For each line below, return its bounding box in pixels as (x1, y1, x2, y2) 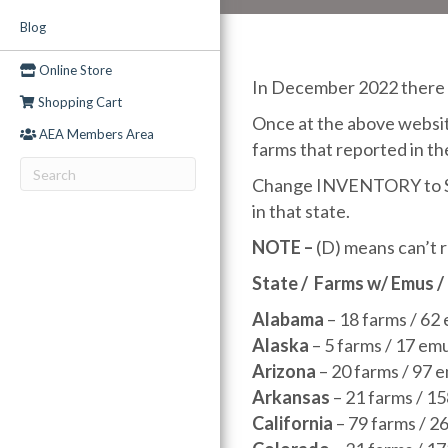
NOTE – (252, 236, 313, 258)
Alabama (252, 308, 324, 330)
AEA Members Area (36, 126, 154, 142)
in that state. (252, 200, 350, 222)
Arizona (252, 360, 319, 382)
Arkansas (252, 386, 330, 408)
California (252, 412, 333, 434)
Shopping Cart (35, 94, 122, 110)
